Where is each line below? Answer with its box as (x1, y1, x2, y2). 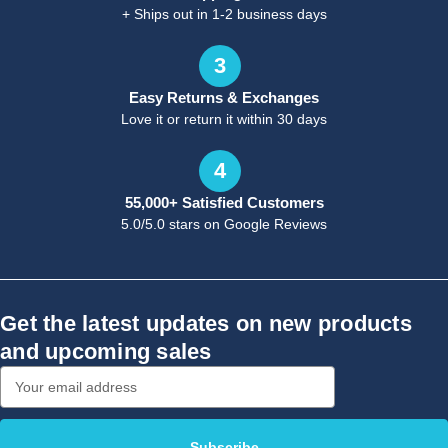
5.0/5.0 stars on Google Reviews (121, 215, 327, 232)
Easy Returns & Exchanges (129, 88, 319, 106)
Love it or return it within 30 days (121, 110, 327, 127)
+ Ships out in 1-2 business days (121, 5, 327, 22)
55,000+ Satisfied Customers (124, 193, 324, 211)
